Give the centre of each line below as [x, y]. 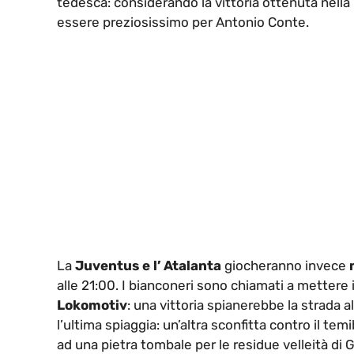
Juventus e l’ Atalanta [148, 266]
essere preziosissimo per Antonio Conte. [183, 22]
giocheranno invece [285, 266]
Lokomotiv [92, 305]
